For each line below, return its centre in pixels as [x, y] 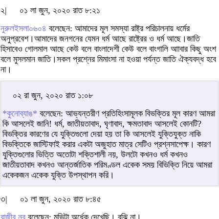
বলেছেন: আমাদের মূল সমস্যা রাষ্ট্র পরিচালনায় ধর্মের [118, 28]
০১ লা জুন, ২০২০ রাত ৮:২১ [60, 10]
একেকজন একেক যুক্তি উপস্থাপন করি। [58, 175]
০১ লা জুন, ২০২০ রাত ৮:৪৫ [61, 199]
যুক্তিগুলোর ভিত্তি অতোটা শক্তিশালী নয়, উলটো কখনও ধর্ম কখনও [95, 154]
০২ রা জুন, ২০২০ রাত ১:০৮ [53, 95]
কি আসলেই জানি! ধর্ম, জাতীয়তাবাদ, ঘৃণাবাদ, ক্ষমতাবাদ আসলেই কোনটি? [102, 123]
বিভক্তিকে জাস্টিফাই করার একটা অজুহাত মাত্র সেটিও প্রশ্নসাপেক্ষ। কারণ [107, 144]
